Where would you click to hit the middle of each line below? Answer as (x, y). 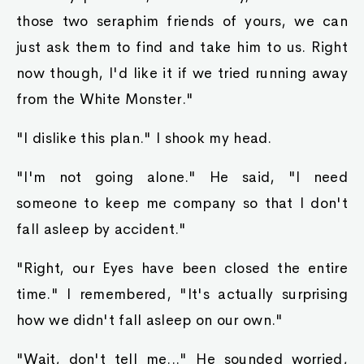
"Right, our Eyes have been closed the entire (182, 268)
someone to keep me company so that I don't (182, 203)
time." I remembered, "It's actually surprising (182, 294)
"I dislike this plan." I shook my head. (144, 138)
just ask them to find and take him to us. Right (182, 47)
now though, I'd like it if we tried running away (182, 73)
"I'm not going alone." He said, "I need (182, 177)
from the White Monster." (105, 99)
